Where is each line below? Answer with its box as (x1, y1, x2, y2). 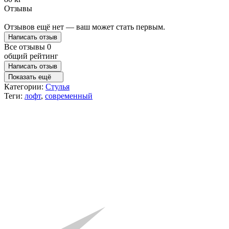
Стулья (45, 82, 70, 91)
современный (45, 91, 93, 100)
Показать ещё (8, 73, 53, 81)
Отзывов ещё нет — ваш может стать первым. (4, 22, 165, 31)
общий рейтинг (4, 51, 58, 60)
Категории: (4, 82, 45, 91)
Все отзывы (4, 42, 47, 51)
